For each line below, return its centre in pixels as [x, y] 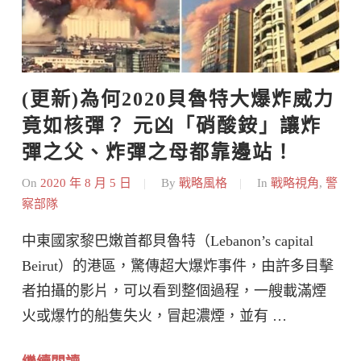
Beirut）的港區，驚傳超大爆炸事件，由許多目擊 [178, 266]
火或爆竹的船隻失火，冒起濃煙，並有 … [154, 315]
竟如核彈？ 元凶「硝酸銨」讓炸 [172, 126]
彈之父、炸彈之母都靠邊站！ [158, 153]
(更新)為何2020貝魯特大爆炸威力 [178, 100]
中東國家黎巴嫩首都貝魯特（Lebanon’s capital [168, 241]
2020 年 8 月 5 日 [86, 183]
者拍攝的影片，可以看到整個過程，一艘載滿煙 [174, 290]
